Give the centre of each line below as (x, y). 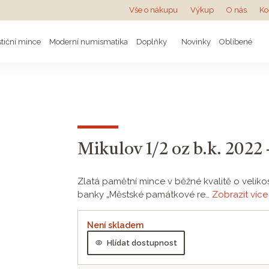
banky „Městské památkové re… (144, 195)
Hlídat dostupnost (142, 243)
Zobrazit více (240, 195)
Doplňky (151, 41)
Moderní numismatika (88, 41)
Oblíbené (235, 41)
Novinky (195, 41)
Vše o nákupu (153, 10)
